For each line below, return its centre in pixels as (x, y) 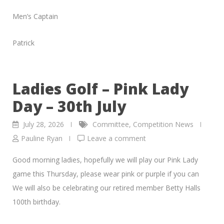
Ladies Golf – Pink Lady (100, 89)
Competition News (163, 124)
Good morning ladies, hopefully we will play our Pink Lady (105, 160)
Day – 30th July (69, 106)
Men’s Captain (35, 16)
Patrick (23, 43)
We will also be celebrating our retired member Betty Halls (106, 188)
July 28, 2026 (43, 124)
